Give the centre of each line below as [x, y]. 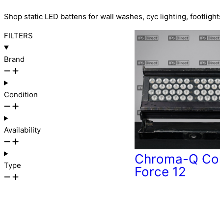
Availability [22, 130]
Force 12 [160, 172]
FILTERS [18, 36]
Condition [21, 95]
